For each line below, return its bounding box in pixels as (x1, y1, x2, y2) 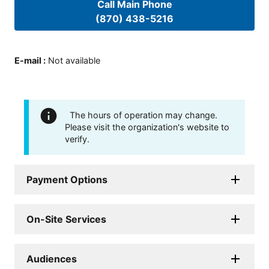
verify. (65, 133, 89, 144)
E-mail (14, 55, 41, 65)
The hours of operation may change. (70, 109, 217, 120)
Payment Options (26, 173, 107, 186)
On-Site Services (26, 213, 106, 225)
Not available (48, 55, 100, 65)
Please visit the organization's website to (65, 121, 229, 132)
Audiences (26, 252, 77, 265)
